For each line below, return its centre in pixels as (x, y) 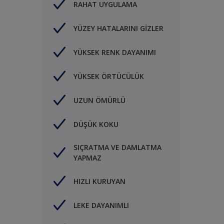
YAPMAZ (87, 158)
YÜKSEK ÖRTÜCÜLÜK (109, 76)
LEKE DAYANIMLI (101, 205)
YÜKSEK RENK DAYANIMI (115, 52)
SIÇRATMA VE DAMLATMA (117, 147)
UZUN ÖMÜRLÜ (99, 100)
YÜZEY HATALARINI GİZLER (118, 28)
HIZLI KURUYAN (99, 181)
